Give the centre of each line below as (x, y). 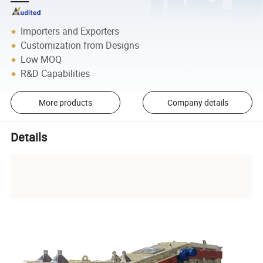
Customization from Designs (80, 45)
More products (65, 103)
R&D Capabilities (55, 74)
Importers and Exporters (70, 31)
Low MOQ (41, 60)
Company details (198, 103)
